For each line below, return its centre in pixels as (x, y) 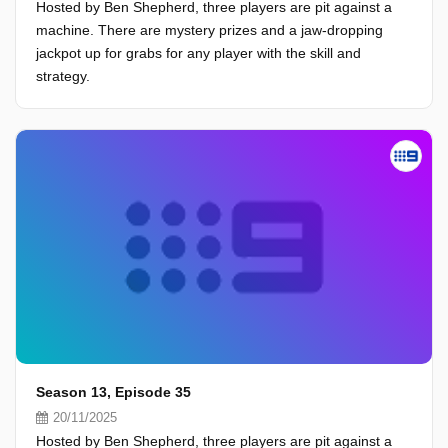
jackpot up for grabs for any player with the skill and (198, 53)
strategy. (63, 76)
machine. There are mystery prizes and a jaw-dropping (209, 30)
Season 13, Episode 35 (113, 392)
